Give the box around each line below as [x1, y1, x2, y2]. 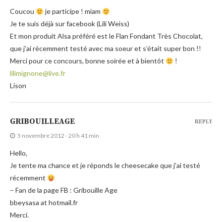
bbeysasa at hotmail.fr [10, 198, 78, 207]
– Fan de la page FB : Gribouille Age [10, 186, 117, 195]
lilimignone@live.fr [10, 69, 65, 78]
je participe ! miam [43, 7, 102, 16]
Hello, [10, 149, 27, 158]
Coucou [10, 7, 36, 16]
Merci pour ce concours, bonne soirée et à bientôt [10, 56, 166, 65]
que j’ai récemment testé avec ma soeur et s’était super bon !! [10, 44, 201, 53]
